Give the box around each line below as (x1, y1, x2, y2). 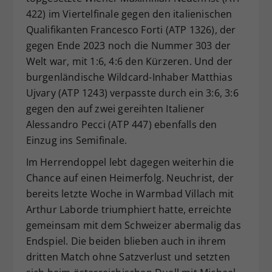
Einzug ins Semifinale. (25, 133, 127, 147)
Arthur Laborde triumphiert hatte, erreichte (25, 202, 232, 216)
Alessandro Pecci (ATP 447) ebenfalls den (25, 117, 217, 131)
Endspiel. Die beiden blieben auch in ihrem (25, 234, 226, 248)
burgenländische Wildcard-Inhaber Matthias (25, 70, 233, 84)
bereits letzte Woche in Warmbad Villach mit (25, 186, 234, 200)
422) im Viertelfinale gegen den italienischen (25, 7, 233, 21)
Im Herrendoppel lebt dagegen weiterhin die (25, 155, 234, 169)
